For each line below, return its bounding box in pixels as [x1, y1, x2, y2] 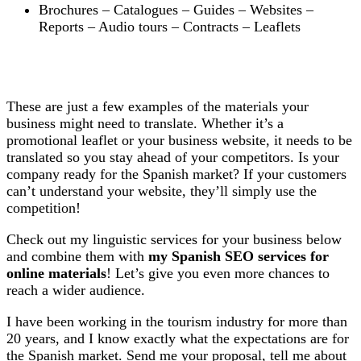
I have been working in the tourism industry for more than [6, 313, 347, 330]
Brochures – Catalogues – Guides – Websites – [39, 2, 313, 19]
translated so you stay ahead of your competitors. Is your [6, 149, 339, 166]
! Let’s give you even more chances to [106, 265, 330, 282]
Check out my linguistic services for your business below [6, 231, 342, 248]
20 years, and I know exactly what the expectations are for [6, 330, 349, 347]
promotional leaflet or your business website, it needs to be [6, 132, 352, 149]
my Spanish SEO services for [148, 248, 329, 265]
